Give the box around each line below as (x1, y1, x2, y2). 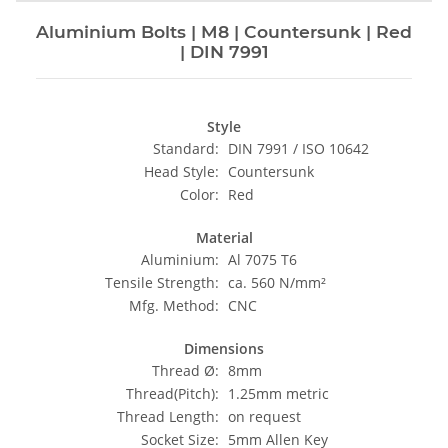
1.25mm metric (228, 384, 329, 404)
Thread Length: (117, 407, 219, 427)
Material (195, 228, 253, 248)
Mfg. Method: (129, 296, 219, 316)
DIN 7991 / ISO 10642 (228, 139, 369, 159)
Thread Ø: (152, 361, 219, 381)
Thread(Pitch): (126, 384, 219, 404)
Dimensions (184, 339, 264, 359)
